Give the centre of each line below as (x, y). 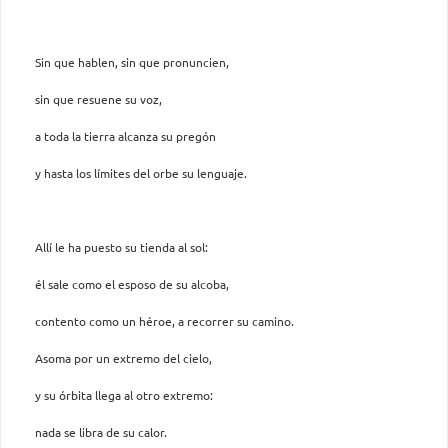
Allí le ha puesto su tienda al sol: (121, 246)
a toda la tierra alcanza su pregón (125, 135)
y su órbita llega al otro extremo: (124, 394)
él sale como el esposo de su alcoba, (132, 283)
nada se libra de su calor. (101, 431)
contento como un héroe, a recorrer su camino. (164, 320)
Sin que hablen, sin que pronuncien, (132, 61)
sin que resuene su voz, (98, 98)
